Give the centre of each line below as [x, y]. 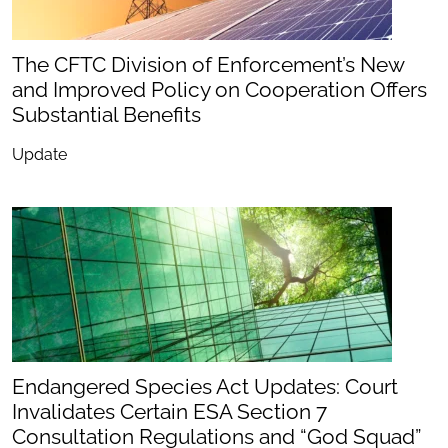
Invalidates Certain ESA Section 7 [169, 411]
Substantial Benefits [106, 114]
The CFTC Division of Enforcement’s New [208, 64]
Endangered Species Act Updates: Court [205, 386]
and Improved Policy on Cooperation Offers [219, 89]
